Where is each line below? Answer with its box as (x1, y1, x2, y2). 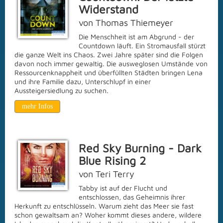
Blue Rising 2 (79, 154, 146, 167)
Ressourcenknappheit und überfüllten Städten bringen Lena (14, 68, 203, 77)
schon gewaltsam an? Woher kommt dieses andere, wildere (14, 211, 202, 219)
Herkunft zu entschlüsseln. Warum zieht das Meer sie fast (14, 202, 194, 210)
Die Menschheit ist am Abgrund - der (79, 32, 194, 41)
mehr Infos (22, 103, 53, 110)
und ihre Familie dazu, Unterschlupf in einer (14, 77, 151, 86)
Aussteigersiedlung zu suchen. (14, 86, 109, 95)
